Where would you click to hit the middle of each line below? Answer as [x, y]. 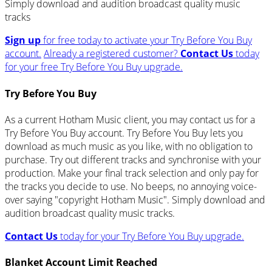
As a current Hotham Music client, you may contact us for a [130, 119]
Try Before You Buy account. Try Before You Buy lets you [124, 133]
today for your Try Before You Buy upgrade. [151, 236]
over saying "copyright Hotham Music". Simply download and [135, 199]
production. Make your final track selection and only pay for [132, 173]
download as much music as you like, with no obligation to [129, 146]
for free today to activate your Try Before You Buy [146, 40]
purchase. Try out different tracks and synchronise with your [133, 159]
